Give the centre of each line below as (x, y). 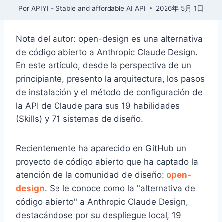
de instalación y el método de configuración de (109, 92)
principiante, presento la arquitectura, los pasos (110, 79)
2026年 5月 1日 (179, 8)
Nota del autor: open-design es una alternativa (109, 39)
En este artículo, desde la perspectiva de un (104, 66)
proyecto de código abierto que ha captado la (107, 162)
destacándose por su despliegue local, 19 (99, 215)
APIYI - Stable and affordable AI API (88, 8)
